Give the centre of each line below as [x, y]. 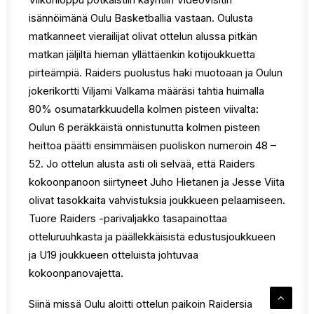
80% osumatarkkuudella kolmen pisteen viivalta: [144, 109]
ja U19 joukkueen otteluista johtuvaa [114, 255]
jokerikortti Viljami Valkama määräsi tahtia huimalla [146, 91]
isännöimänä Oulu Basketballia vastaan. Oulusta [141, 18]
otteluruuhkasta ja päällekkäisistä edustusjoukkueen [152, 237]
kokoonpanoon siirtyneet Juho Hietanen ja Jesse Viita [157, 182]
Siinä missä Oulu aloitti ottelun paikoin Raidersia [141, 304]
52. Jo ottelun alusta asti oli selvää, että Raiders [142, 164]
